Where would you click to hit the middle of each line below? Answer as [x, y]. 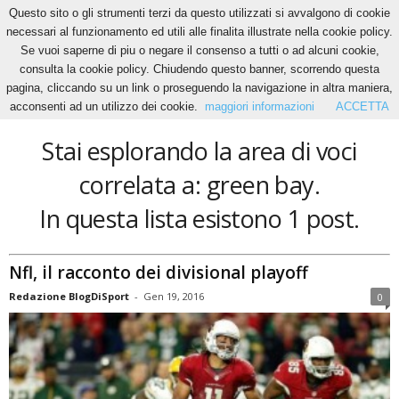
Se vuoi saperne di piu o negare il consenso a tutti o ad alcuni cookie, [199, 50]
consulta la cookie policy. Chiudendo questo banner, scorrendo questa [199, 69]
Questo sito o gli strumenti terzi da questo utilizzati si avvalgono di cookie [199, 13]
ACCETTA [362, 106]
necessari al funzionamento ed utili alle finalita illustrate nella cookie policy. [199, 32]
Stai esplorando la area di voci [199, 151]
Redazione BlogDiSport [69, 296]
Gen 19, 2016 [174, 296]
